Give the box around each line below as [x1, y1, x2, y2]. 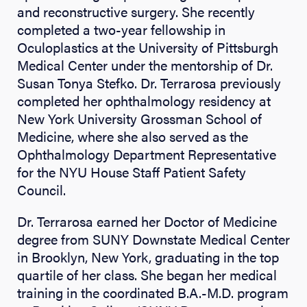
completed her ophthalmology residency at [17, 90, 271, 110]
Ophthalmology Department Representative [17, 143, 276, 164]
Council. [17, 179, 66, 199]
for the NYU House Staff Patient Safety [17, 161, 246, 182]
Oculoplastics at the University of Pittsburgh [17, 36, 278, 57]
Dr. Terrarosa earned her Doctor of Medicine [17, 210, 277, 231]
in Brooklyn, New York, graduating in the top [17, 246, 279, 267]
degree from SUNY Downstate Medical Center [17, 228, 290, 249]
